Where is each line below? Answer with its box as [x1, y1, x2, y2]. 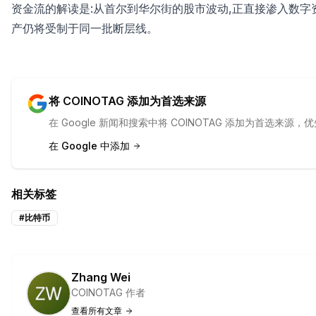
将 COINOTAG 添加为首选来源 [49, 94, 206, 108]
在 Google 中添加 [49, 140, 130, 152]
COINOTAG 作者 [71, 286, 145, 298]
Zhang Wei [71, 270, 130, 284]
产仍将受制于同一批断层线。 [11, 21, 158, 35]
